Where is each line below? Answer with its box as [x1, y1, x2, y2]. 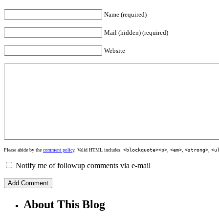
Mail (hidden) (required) [104, 28, 168, 36]
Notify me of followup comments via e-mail [16, 161, 151, 170]
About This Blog [23, 197, 105, 211]
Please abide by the [4, 147, 43, 153]
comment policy [43, 147, 74, 153]
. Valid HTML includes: [74, 147, 123, 153]
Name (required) [104, 10, 147, 18]
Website [104, 46, 125, 54]
